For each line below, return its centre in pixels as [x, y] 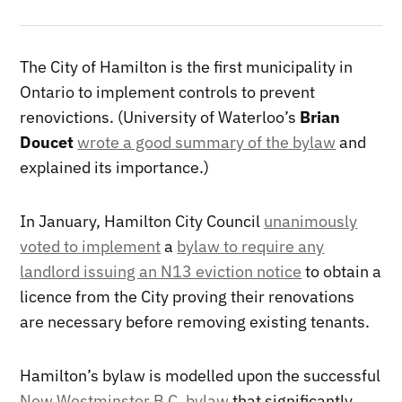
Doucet [47, 142]
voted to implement [91, 246]
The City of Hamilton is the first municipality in [187, 66]
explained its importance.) [115, 167]
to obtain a [342, 271]
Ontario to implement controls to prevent [168, 92]
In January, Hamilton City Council [142, 221]
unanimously [311, 221]
